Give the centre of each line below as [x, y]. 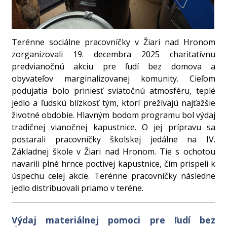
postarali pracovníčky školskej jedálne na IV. [113, 140]
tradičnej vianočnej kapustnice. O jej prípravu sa [113, 127]
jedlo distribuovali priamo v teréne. [78, 188]
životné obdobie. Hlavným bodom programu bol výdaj [113, 115]
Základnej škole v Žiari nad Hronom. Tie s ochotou [113, 152]
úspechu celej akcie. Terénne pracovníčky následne [113, 176]
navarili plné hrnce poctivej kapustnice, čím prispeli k [113, 164]
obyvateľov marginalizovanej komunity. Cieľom [113, 79]
